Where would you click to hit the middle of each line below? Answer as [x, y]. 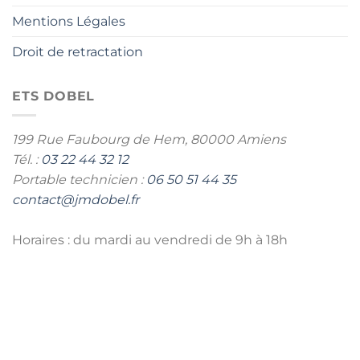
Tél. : [27, 160]
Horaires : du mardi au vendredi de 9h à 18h [150, 240]
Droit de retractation [78, 51]
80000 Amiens [238, 140]
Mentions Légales [69, 21]
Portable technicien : [79, 180]
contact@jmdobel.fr [76, 200]
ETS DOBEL [54, 96]
